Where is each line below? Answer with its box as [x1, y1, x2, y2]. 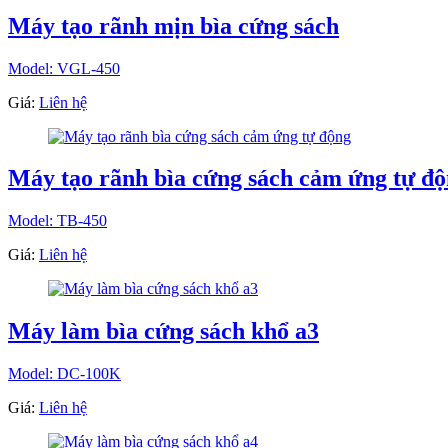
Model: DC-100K [8, 365, 121, 383]
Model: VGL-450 [8, 59, 120, 77]
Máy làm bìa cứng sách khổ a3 [8, 318, 319, 345]
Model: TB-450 [8, 212, 107, 230]
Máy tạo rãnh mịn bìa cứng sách [8, 12, 339, 39]
